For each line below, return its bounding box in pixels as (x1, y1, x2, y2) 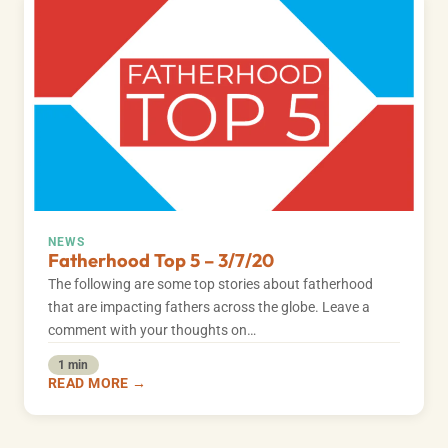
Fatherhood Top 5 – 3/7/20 (48, 248, 274, 272)
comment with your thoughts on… (48, 321, 256, 339)
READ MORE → (48, 375, 147, 392)
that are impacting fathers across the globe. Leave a (48, 298, 370, 316)
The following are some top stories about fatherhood (48, 275, 373, 293)
